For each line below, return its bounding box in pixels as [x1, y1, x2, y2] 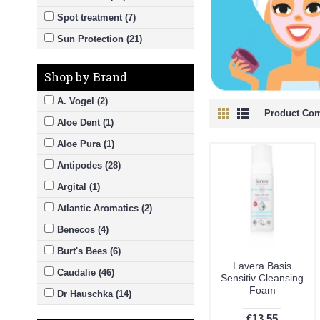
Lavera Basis [233, 260, 291, 271]
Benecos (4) [57, 224, 109, 235]
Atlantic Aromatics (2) [57, 203, 152, 214]
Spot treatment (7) [57, 12, 136, 23]
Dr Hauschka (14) [57, 289, 131, 299]
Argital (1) [57, 181, 100, 192]
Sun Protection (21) [57, 34, 142, 44]
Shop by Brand [44, 69, 127, 84]
